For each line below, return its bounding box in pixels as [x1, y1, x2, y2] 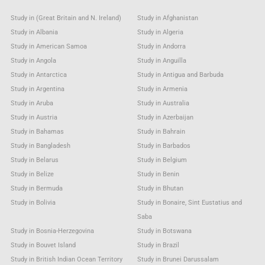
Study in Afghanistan [137, 14, 199, 22]
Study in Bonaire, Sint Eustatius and [137, 198, 243, 206]
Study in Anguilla [137, 56, 187, 64]
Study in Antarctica [10, 70, 67, 79]
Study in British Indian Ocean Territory [10, 255, 122, 263]
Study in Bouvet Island [10, 241, 76, 249]
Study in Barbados [137, 141, 191, 150]
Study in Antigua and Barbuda [137, 70, 224, 79]
